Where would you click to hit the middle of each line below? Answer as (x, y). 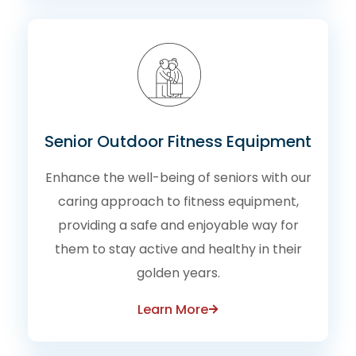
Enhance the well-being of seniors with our (178, 177)
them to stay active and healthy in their (178, 249)
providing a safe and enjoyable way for (178, 225)
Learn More (173, 309)
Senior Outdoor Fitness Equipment (178, 141)
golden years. (178, 273)
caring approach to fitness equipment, (178, 201)
